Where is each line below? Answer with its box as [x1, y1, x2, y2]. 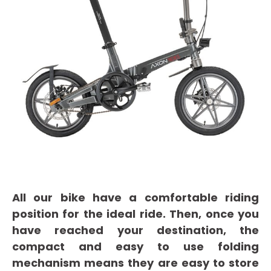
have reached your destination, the [12, 223, 259, 238]
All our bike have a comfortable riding [12, 190, 259, 206]
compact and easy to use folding [12, 239, 259, 255]
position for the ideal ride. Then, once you [12, 206, 259, 222]
